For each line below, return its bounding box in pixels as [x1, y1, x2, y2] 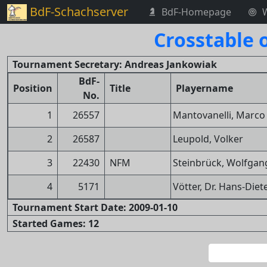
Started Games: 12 [13, 217, 99, 230]
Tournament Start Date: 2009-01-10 [13, 201, 178, 214]
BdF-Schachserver [29, 4, 128, 20]
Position [13, 82, 52, 95]
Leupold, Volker [173, 132, 243, 145]
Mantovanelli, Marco [173, 108, 265, 122]
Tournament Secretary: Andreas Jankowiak [13, 58, 217, 71]
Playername [176, 82, 233, 95]
